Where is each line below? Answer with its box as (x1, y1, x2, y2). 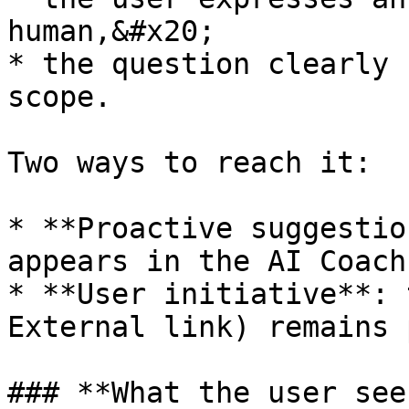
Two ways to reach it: (7, 146, 372, 179)
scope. (7, 80, 111, 113)
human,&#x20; (7, 15, 215, 47)
